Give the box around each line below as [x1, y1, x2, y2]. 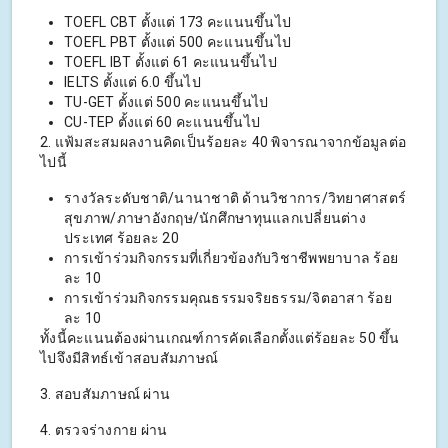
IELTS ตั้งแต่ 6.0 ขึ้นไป [64, 74, 201, 91]
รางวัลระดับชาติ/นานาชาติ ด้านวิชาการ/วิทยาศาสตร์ [64, 190, 406, 207]
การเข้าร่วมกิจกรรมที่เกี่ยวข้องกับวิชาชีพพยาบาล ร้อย [64, 250, 398, 267]
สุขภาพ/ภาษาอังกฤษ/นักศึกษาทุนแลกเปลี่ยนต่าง [64, 210, 366, 227]
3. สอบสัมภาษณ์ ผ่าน [40, 386, 170, 403]
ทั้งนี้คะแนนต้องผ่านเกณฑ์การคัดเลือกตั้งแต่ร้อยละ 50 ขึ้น [40, 330, 400, 347]
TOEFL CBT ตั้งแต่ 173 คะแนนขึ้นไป [64, 14, 291, 31]
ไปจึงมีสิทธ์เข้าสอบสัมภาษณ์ [40, 350, 218, 367]
